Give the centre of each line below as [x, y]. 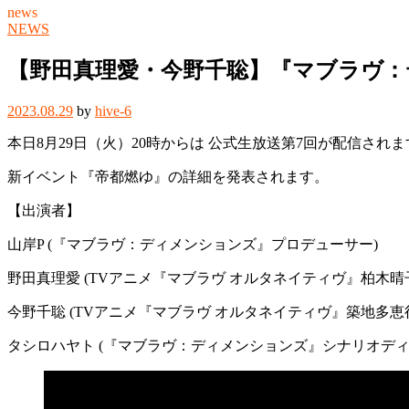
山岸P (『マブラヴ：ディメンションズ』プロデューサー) [193, 244]
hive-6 [113, 110]
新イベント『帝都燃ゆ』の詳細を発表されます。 [168, 176]
